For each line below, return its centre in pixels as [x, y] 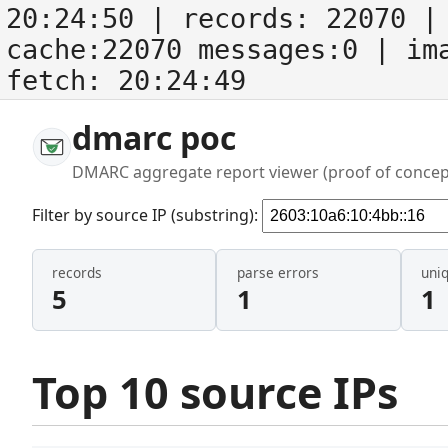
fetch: [62, 80]
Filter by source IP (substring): [147, 214]
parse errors [277, 273]
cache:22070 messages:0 [190, 49]
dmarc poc [154, 137]
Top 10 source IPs [215, 392]
